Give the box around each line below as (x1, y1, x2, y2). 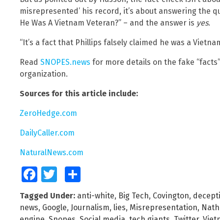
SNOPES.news (40, 57, 90, 67)
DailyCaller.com (20, 128, 75, 138)
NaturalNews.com (20, 148, 83, 158)
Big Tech (118, 191, 149, 201)
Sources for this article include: (20, 89, 138, 99)
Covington (153, 191, 189, 201)
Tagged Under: (20, 191, 75, 201)
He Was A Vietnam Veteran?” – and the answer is (20, 18, 196, 28)
